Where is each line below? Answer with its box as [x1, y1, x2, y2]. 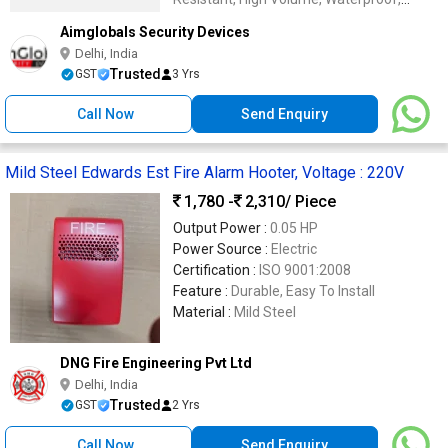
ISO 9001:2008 [259, 262, 351, 278]
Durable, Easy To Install [231, 283, 375, 299]
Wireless [173, 9, 226, 25]
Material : [173, 304, 234, 320]
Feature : [173, 283, 231, 299]
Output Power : [173, 220, 270, 236]
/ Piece [285, 191, 336, 211]
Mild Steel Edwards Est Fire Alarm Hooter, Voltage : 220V [5, 163, 404, 182]
